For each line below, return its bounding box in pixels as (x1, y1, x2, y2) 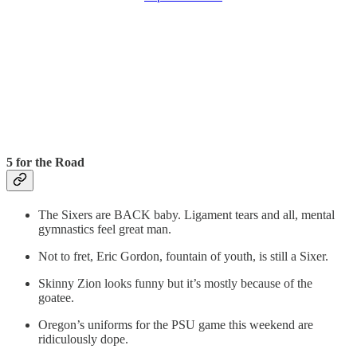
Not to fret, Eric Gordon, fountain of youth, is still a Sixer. (38, 249, 328, 264)
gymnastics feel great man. (38, 222, 171, 237)
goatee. (38, 291, 74, 305)
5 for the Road (6, 155, 84, 169)
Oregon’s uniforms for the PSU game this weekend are (38, 318, 313, 332)
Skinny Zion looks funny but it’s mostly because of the (38, 277, 312, 291)
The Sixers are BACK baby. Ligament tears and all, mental (38, 208, 335, 222)
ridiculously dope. (38, 332, 128, 347)
